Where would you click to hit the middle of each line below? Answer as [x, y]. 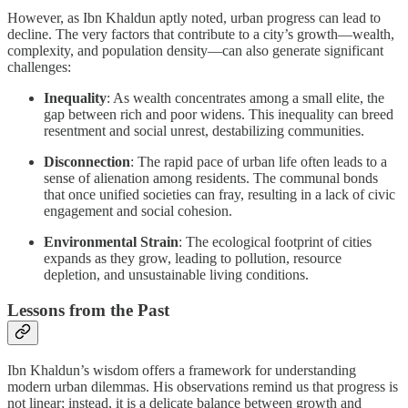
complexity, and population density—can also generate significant [195, 51]
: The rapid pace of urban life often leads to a [259, 162]
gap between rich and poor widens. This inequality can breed [219, 115]
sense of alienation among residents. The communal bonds [211, 178]
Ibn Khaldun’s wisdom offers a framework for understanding [182, 370]
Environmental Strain [111, 242]
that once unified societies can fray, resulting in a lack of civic [219, 195]
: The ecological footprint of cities [275, 242]
